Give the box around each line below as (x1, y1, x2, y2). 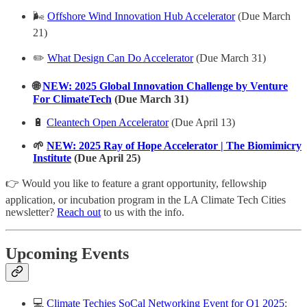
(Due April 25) (71, 151, 140, 164)
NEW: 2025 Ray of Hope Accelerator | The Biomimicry (47, 139, 302, 151)
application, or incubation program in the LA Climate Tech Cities (5, 193, 286, 206)
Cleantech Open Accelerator (47, 116, 169, 128)
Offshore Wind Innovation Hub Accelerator (47, 10, 235, 22)
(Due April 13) (169, 116, 235, 128)
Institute (33, 151, 71, 164)
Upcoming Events (5, 244, 129, 262)
